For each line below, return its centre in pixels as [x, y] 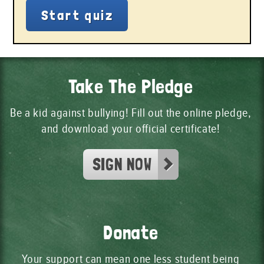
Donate [131, 232]
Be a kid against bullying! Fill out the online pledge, [131, 113]
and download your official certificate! [131, 129]
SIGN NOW [122, 164]
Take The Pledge [131, 86]
